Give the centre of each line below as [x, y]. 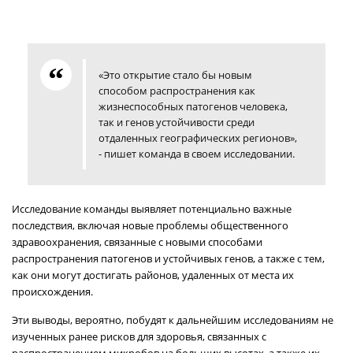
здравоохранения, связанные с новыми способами [137, 242]
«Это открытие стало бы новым [175, 75]
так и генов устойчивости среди [176, 122]
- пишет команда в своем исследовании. [197, 154]
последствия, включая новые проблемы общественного [150, 225]
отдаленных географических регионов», [198, 138]
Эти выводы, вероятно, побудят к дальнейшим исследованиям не [173, 320]
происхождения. [52, 292]
